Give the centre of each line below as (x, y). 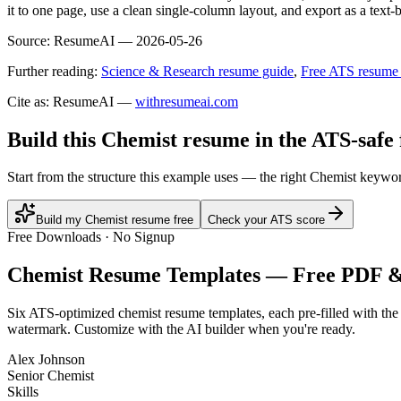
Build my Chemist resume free (115, 220)
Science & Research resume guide (197, 71)
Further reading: (52, 71)
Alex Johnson (46, 360)
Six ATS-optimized (63, 313)
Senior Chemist (51, 376)
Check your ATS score (266, 220)
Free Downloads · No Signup (91, 237)
